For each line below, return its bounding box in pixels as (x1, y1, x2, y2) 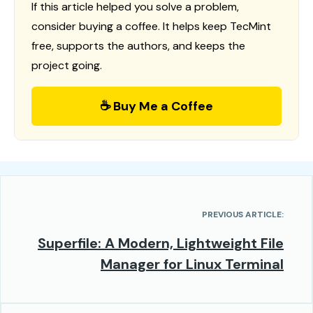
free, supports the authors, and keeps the (31, 38, 245, 53)
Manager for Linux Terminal (101, 254, 284, 273)
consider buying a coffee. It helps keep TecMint (31, 18, 271, 34)
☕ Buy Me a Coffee (100, 97, 213, 115)
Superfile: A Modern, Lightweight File (38, 233, 284, 252)
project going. (31, 57, 102, 73)
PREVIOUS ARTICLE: (202, 208, 284, 220)
